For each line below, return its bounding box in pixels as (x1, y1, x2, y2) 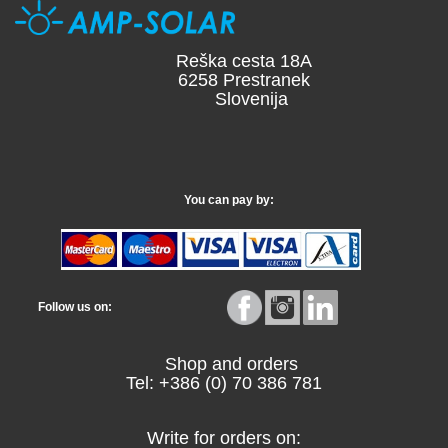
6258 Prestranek (178, 70, 310, 90)
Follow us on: (29, 299, 112, 314)
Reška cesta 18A (176, 51, 312, 71)
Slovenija (200, 89, 288, 109)
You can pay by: (174, 193, 274, 207)
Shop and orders (150, 354, 298, 374)
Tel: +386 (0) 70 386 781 (126, 373, 322, 393)
